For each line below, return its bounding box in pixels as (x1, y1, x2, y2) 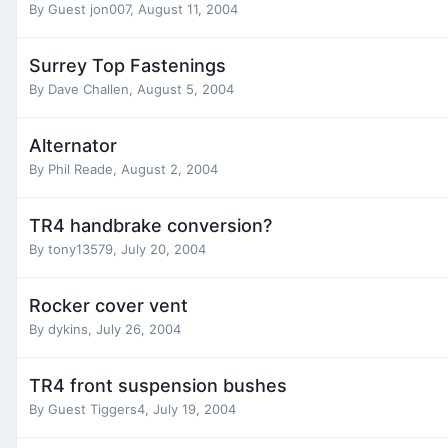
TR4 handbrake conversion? (29, 214, 272, 236)
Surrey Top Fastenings (29, 54, 226, 76)
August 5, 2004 (137, 80, 234, 97)
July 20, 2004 (121, 240, 206, 257)
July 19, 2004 (153, 400, 236, 417)
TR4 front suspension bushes (29, 374, 287, 396)
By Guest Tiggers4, (29, 400, 153, 417)
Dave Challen (48, 80, 129, 97)
